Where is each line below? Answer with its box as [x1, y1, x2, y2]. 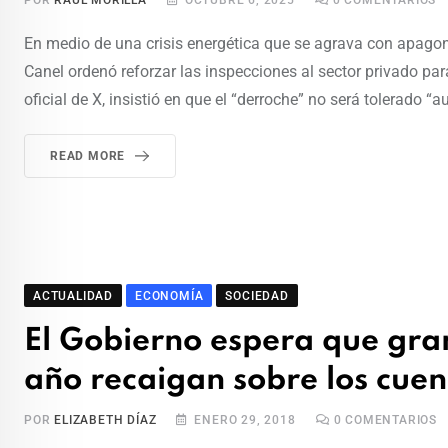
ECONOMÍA [135, 289, 204, 304]
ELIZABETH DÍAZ [54, 413, 157, 428]
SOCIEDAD [225, 289, 289, 304]
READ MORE [50, 149, 126, 164]
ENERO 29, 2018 [194, 413, 296, 428]
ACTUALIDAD [33, 289, 113, 304]
